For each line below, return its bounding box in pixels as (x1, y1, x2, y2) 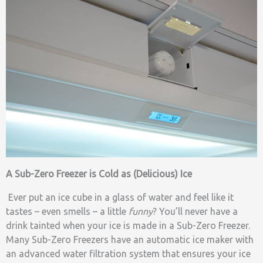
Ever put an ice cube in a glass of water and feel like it (8, 191, 234, 203)
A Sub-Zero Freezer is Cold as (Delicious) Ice (6, 168, 192, 179)
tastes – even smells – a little (6, 205, 129, 217)
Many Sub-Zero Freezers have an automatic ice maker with (6, 234, 254, 245)
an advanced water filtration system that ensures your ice (6, 248, 251, 259)
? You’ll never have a (153, 205, 238, 217)
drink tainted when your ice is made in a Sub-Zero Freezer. (6, 220, 250, 231)
